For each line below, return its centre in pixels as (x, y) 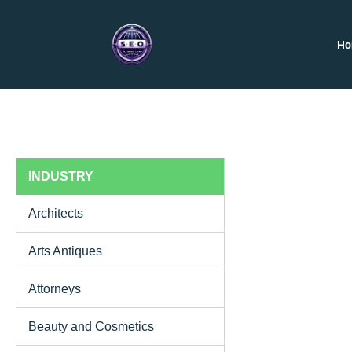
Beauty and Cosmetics (91, 326)
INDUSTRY (61, 176)
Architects (56, 213)
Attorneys (55, 288)
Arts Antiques (65, 251)
